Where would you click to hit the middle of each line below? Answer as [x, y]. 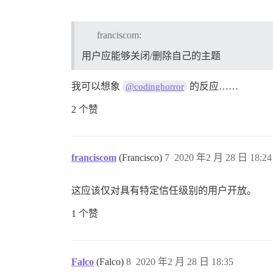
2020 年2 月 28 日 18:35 [185, 262]
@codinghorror [155, 87]
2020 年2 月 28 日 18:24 [223, 158]
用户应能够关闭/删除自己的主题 [151, 56]
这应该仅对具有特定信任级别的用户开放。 [164, 191]
